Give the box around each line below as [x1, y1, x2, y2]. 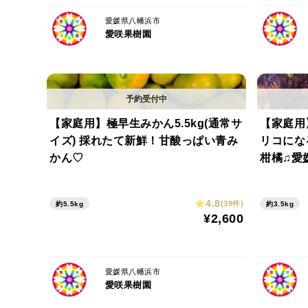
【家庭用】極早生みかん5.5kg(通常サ [49, 118, 242, 129]
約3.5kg [266, 200, 294, 208]
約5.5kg [56, 200, 83, 208]
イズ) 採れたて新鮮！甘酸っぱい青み [49, 135, 238, 146]
